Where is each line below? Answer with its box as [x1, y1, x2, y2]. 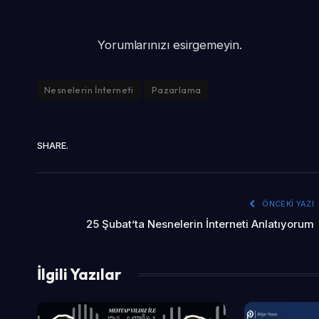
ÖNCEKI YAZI [260, 199, 314, 209]
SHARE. [37, 139, 68, 151]
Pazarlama [151, 84, 202, 96]
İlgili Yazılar [37, 264, 122, 285]
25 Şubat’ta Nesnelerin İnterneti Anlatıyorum [86, 217, 314, 231]
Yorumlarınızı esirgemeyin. [97, 38, 242, 53]
